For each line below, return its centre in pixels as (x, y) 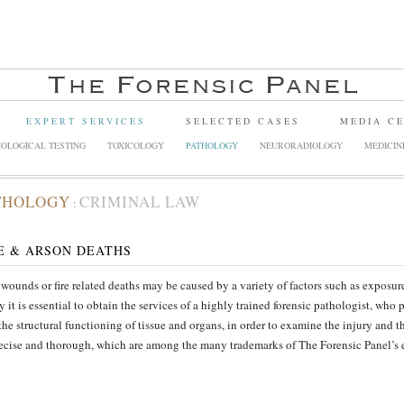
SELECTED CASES (243, 121)
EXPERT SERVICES (86, 121)
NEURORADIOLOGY (301, 145)
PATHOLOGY (212, 145)
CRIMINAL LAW (140, 202)
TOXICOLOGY (136, 145)
